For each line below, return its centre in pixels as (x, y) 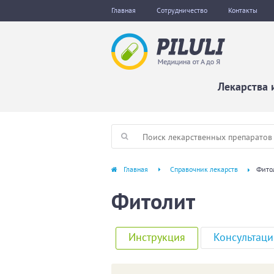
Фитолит (153, 201)
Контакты (243, 10)
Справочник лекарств (204, 169)
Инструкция (157, 237)
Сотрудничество (182, 10)
